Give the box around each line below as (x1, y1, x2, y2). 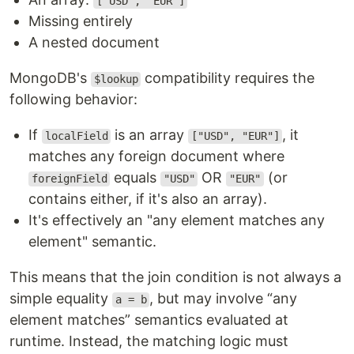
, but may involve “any (149, 290, 298, 307)
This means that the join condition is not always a (9, 269, 341, 286)
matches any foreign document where (28, 148, 284, 165)
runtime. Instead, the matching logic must (9, 333, 288, 350)
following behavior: (9, 91, 137, 108)
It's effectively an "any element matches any (28, 212, 325, 229)
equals (110, 169, 161, 186)
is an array (111, 126, 189, 144)
